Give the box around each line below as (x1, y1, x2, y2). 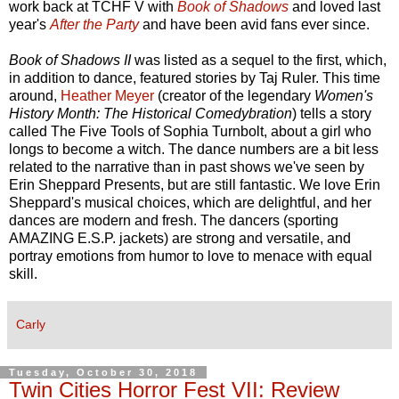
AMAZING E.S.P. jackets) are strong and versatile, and (9, 231, 351, 247)
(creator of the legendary (154, 88, 314, 104)
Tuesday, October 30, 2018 (9, 367, 198, 379)
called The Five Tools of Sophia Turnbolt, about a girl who (9, 124, 371, 140)
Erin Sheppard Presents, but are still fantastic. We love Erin (9, 177, 380, 193)
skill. (9, 266, 41, 282)
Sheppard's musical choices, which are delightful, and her (9, 195, 371, 211)
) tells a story (292, 106, 371, 122)
